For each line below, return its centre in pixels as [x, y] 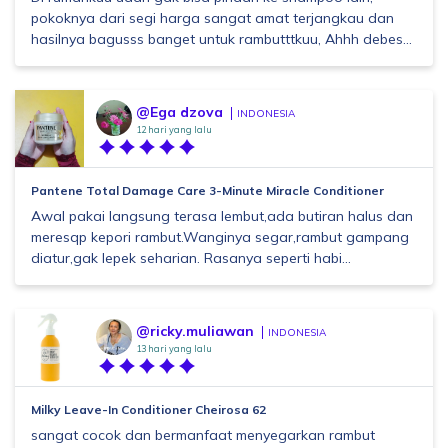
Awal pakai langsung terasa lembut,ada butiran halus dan [222, 216]
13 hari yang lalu [174, 348]
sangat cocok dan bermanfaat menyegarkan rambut [203, 435]
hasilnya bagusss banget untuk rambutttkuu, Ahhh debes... [221, 39]
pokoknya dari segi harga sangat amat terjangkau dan [212, 18]
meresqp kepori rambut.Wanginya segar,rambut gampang [220, 237]
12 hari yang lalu [174, 129]
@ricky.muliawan [195, 331]
